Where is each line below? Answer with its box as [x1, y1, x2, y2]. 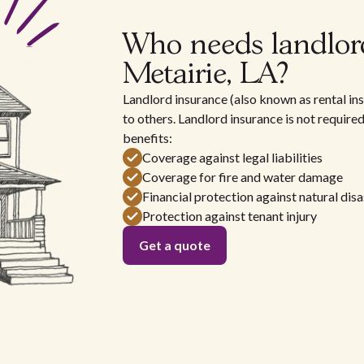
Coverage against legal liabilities [141, 149, 323, 166]
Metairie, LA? [122, 61, 288, 89]
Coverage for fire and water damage [141, 169, 343, 185]
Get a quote [138, 237, 210, 253]
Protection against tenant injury [141, 208, 317, 224]
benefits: [122, 130, 172, 146]
